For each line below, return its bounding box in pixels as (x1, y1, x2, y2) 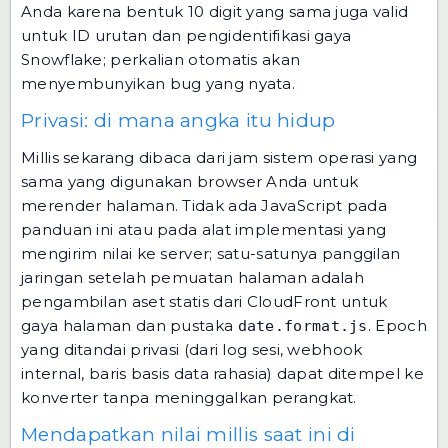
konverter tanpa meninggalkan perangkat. (21, 388, 357, 407)
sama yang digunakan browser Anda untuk (21, 172, 359, 191)
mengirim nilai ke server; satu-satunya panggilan (21, 244, 401, 263)
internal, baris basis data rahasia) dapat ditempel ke (21, 364, 424, 383)
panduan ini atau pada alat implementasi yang (21, 220, 387, 239)
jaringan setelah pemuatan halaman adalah (21, 268, 364, 287)
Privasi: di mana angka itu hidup (21, 109, 336, 132)
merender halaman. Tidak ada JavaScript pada (21, 196, 387, 215)
